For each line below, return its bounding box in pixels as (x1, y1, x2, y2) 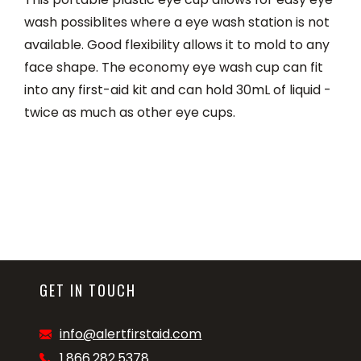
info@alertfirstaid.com (60, 325, 202, 343)
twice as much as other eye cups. (24, 103, 235, 122)
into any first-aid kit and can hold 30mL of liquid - (24, 81, 331, 99)
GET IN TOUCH (39, 280, 137, 301)
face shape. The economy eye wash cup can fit (24, 58, 323, 77)
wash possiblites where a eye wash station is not (24, 13, 330, 31)
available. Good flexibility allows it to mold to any (24, 35, 330, 54)
